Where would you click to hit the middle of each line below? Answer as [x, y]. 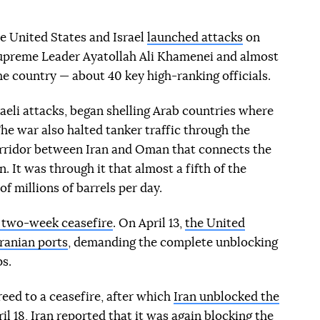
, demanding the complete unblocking [173, 242]
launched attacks [195, 37]
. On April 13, [149, 223]
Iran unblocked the [226, 296]
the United [215, 223]
